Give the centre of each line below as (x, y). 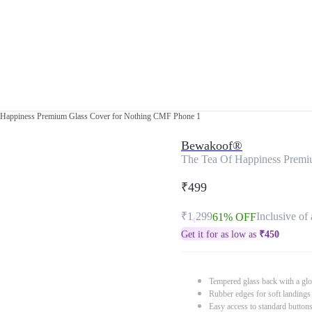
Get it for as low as (220, 234)
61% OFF (234, 217)
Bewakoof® (212, 146)
